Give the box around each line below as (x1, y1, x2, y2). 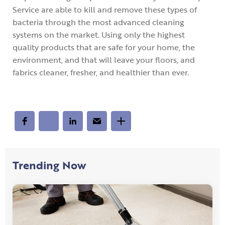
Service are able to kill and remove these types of (12, 3, 197, 16)
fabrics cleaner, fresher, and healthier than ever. (12, 66, 189, 78)
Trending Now (12, 156, 86, 173)
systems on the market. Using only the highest (12, 28, 185, 41)
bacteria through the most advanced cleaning (12, 16, 184, 28)
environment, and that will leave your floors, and (12, 53, 195, 66)
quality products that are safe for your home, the (12, 41, 195, 53)
